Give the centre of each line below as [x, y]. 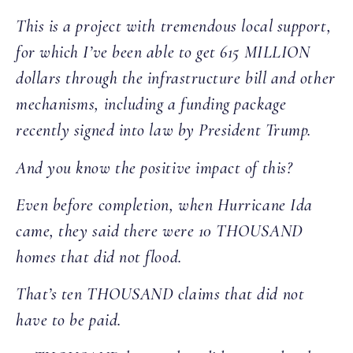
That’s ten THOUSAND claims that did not [160, 294]
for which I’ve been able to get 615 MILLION [163, 52]
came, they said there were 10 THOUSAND [160, 230]
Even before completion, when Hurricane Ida [164, 204]
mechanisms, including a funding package [151, 104]
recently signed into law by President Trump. [166, 130]
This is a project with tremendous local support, [174, 26]
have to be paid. [69, 320]
